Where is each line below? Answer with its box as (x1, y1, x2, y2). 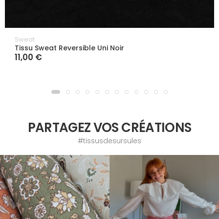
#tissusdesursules (78, 135, 141, 146)
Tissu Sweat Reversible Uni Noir (15, 43, 124, 53)
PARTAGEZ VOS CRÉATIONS (27, 118, 192, 136)
